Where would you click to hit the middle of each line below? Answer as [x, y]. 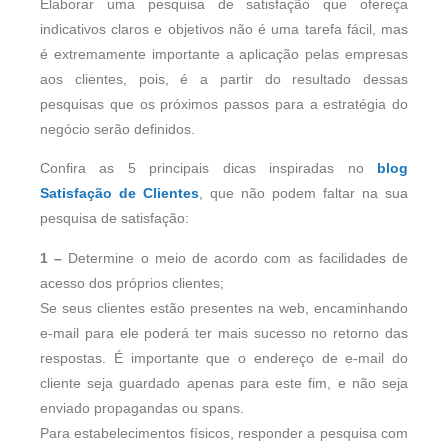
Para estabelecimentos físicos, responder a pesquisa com [224, 433]
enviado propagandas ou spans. [142, 408]
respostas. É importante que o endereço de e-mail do [224, 358]
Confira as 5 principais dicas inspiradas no [208, 169]
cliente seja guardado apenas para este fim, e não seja [224, 383]
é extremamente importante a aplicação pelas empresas [224, 54]
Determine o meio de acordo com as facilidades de [235, 258]
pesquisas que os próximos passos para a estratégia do [224, 104]
